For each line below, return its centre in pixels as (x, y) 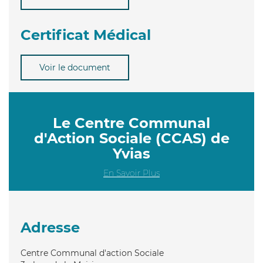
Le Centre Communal (131, 123)
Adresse (50, 227)
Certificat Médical (86, 35)
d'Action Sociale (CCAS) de (131, 138)
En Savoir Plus (131, 173)
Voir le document (75, 67)
